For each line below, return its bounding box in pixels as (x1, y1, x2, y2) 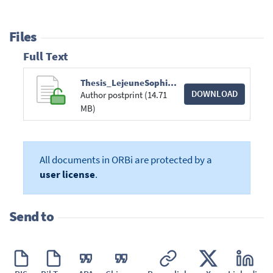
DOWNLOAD (191, 88, 238, 100)
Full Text (23, 49, 68, 63)
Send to (9, 207, 54, 225)
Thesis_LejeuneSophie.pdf (168, 77, 177, 89)
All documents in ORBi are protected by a (39, 154, 212, 167)
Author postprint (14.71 (80, 89, 168, 101)
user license (39, 168, 95, 182)
